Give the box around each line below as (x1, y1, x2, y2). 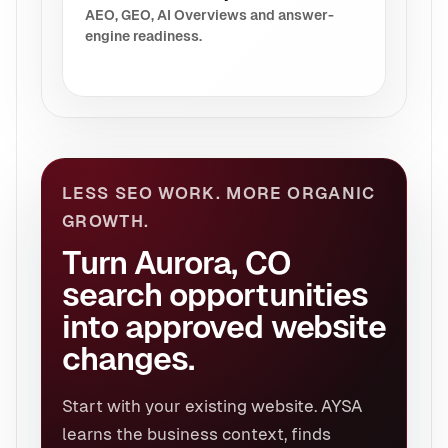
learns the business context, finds (62, 423, 331, 444)
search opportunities (62, 276, 368, 313)
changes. (62, 340, 195, 377)
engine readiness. (85, 27, 202, 44)
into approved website (62, 308, 386, 345)
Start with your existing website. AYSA (62, 395, 362, 416)
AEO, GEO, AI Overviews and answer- (85, 6, 334, 23)
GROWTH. (62, 210, 150, 231)
